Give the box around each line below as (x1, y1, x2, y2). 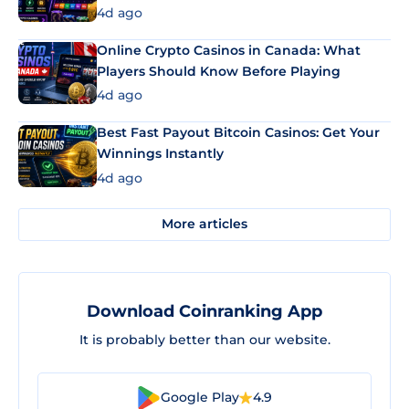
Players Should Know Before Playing (97, 62, 341, 79)
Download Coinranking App (87, 300, 322, 321)
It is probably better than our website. (79, 330, 330, 348)
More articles (162, 215, 247, 232)
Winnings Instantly (97, 145, 224, 162)
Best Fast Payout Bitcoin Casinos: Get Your (97, 124, 380, 141)
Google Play (161, 389, 239, 405)
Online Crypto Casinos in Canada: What (97, 41, 361, 58)
